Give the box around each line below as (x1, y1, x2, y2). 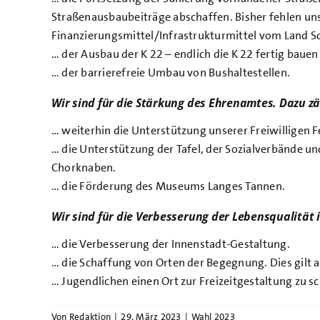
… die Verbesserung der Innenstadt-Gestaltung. (51, 236, 290, 252)
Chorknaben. (51, 160, 116, 176)
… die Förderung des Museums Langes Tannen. (51, 179, 286, 194)
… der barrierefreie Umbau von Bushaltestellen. (51, 65, 291, 81)
